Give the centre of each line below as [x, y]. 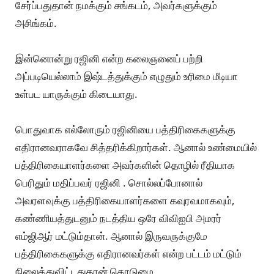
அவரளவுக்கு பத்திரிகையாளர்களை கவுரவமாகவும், [125, 201]
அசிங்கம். [36, 23]
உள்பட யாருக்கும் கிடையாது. [76, 94]
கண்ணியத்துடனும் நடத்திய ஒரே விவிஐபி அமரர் [118, 218]
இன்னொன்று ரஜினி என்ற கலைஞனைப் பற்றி [109, 59]
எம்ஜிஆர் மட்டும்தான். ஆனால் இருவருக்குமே [111, 236]
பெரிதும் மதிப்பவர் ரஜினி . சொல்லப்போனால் [109, 183]
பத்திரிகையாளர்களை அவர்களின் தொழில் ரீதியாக [125, 165]
